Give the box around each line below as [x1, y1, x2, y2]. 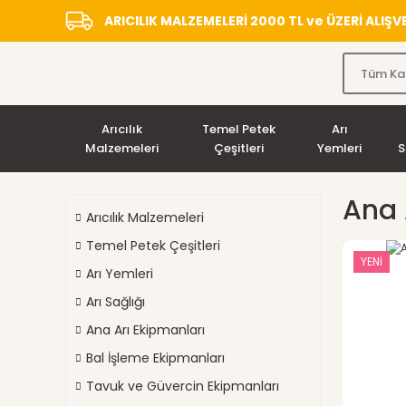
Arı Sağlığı [86, 293, 145, 311]
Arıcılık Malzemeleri [86, 208, 204, 227]
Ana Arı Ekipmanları [86, 321, 205, 339]
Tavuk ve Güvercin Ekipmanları [86, 377, 279, 395]
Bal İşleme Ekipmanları [86, 349, 225, 367]
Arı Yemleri [86, 265, 153, 283]
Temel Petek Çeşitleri [86, 237, 220, 255]
